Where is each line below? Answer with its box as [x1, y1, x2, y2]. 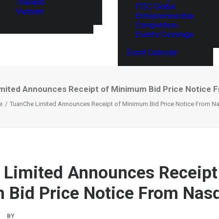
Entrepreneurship [135, 11, 194, 21]
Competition [135, 21, 177, 30]
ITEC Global [135, 2, 175, 11]
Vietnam [16, 6, 44, 16]
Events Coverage [135, 30, 194, 39]
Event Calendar [127, 48, 177, 57]
